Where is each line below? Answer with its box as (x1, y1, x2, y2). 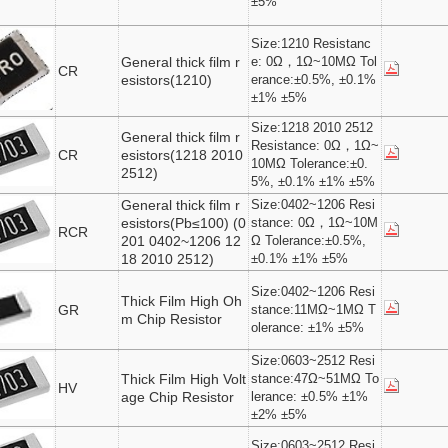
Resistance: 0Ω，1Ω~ (251, 139, 380, 153)
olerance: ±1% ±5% (251, 321, 365, 335)
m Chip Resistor (121, 311, 223, 327)
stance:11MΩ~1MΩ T (251, 303, 377, 317)
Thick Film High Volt (121, 371, 247, 387)
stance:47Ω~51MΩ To (251, 372, 380, 386)
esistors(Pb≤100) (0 (121, 215, 247, 231)
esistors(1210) (121, 72, 213, 88)
